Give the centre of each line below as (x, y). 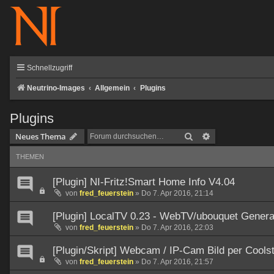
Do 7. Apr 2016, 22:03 (177, 228)
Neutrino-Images (56, 88)
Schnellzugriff (50, 68)
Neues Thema (41, 137)
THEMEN (30, 157)
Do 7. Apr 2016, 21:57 (177, 262)
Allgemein (113, 88)
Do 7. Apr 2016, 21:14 (177, 194)
